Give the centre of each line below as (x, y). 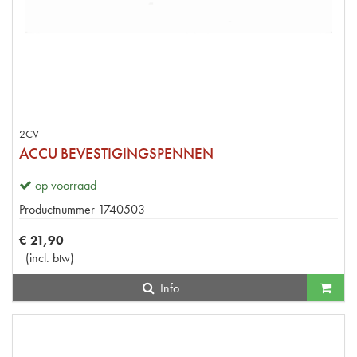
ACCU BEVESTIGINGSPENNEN (116, 153)
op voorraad (66, 185)
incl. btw (50, 257)
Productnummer (57, 209)
